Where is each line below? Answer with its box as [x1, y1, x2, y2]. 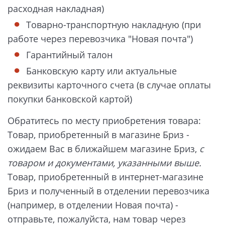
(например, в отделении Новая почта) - [8, 199, 178, 211]
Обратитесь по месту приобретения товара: [8, 115, 201, 127]
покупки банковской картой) [8, 92, 132, 105]
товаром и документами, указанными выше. [8, 157, 201, 169]
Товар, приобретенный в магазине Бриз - [8, 129, 189, 141]
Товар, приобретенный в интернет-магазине [8, 171, 203, 183]
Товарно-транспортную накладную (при [26, 18, 201, 31]
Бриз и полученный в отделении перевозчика [8, 185, 209, 197]
